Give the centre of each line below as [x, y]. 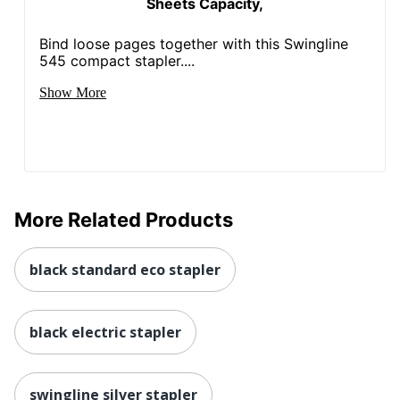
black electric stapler [105, 332]
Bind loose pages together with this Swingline [194, 43]
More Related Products [124, 219]
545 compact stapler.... [117, 60]
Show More [73, 92]
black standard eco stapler [125, 269]
